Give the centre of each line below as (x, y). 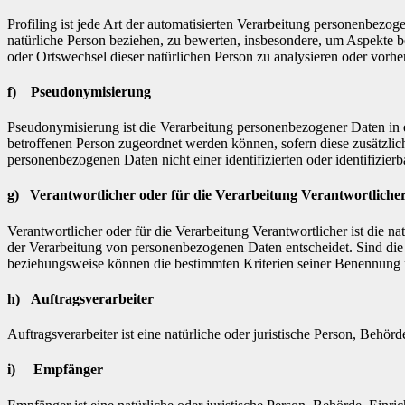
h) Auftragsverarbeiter (80, 298)
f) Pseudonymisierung (79, 91)
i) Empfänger (55, 370)
